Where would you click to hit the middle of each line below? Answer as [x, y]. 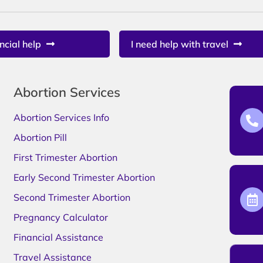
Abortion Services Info [62, 117]
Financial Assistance [59, 237]
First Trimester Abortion [67, 157]
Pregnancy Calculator [61, 217]
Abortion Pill [41, 137]
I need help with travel [179, 44]
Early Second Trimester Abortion [85, 177]
